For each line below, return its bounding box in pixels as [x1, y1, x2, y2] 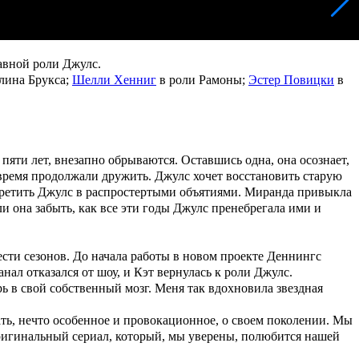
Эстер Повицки [248, 73, 334, 87]
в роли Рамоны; [156, 73, 248, 87]
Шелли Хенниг [72, 73, 156, 87]
